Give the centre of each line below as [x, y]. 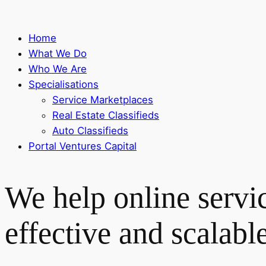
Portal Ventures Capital [83, 146]
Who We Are [58, 69]
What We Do [58, 53]
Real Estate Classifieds [106, 115]
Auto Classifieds [90, 130]
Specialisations [64, 84]
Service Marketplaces [103, 99]
